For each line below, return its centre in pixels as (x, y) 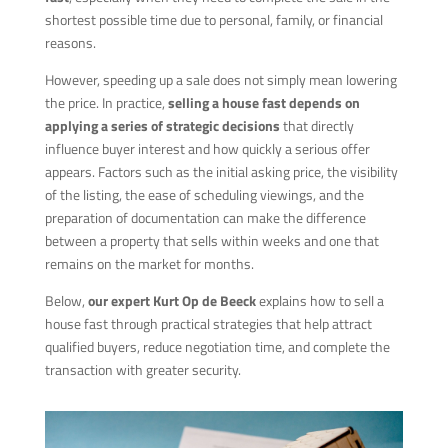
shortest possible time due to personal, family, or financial (213, 19)
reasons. (70, 42)
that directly (316, 125)
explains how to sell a (319, 300)
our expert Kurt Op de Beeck (171, 300)
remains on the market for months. (149, 263)
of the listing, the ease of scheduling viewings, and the (204, 194)
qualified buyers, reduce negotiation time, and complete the (217, 346)
